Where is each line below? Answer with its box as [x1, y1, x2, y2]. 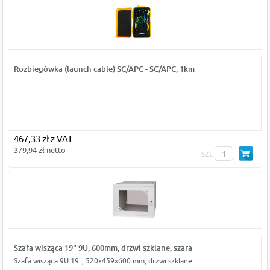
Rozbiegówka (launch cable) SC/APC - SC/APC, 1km [13, 64, 195, 74]
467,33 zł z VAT [13, 134, 72, 144]
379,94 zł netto [13, 145, 66, 155]
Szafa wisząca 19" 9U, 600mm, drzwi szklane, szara [13, 243, 192, 253]
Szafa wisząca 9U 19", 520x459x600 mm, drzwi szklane [13, 256, 192, 265]
